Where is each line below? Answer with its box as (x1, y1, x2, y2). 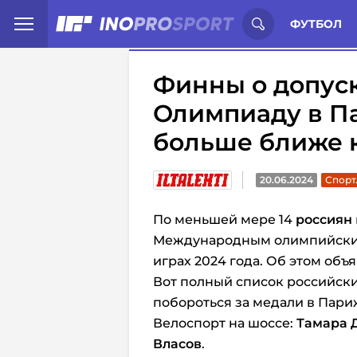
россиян (296, 212, 352, 227)
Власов (153, 336, 202, 351)
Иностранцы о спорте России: (145, 14, 328, 29)
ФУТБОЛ (290, 17, 342, 31)
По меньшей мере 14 (153, 212, 296, 227)
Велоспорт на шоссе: (153, 316, 296, 331)
